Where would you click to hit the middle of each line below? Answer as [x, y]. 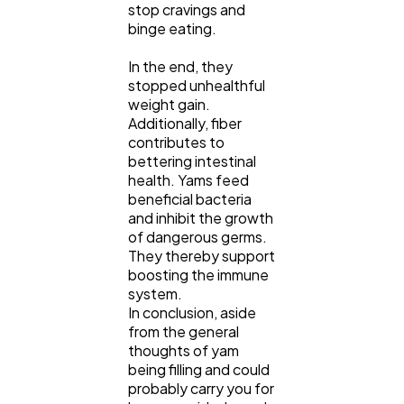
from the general [184, 331]
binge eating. [174, 28]
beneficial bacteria [190, 198]
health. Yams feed [188, 179]
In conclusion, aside [192, 312]
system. [156, 293]
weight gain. [169, 104]
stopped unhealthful [197, 85]
